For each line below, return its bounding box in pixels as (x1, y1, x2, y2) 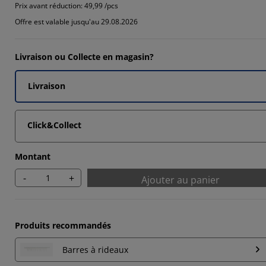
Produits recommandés (15, 220, 111, 231)
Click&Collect (27, 119, 81, 131)
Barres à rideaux (62, 243, 128, 255)
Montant (15, 151, 50, 162)
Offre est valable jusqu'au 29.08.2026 (15, 17, 138, 27)
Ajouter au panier (141, 173, 220, 186)
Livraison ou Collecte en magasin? (15, 51, 154, 62)
